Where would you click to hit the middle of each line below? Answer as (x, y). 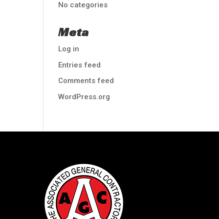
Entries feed (80, 65)
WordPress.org (84, 97)
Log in (69, 49)
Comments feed (86, 81)
